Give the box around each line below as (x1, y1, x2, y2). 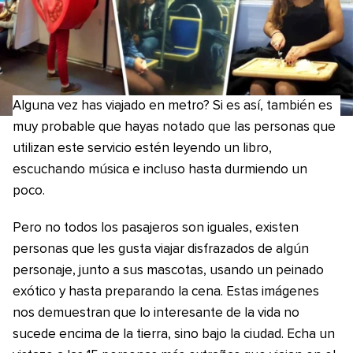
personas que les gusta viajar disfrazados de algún (13, 243, 309, 256)
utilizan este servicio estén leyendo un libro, (13, 142, 272, 155)
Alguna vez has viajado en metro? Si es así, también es (13, 99, 333, 113)
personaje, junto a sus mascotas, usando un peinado (13, 264, 324, 277)
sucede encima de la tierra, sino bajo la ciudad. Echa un (13, 328, 335, 341)
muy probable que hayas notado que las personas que (13, 121, 336, 134)
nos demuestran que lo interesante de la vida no (13, 307, 299, 320)
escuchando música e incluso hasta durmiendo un (13, 163, 307, 176)
